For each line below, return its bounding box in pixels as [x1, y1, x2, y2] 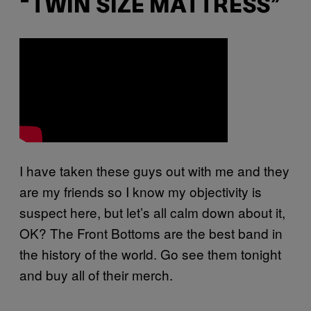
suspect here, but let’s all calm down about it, [19, 202, 285, 221]
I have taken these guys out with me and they [19, 160, 289, 180]
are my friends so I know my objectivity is [19, 181, 262, 201]
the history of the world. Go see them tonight [19, 244, 281, 263]
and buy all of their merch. [19, 264, 173, 284]
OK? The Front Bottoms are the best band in [19, 223, 283, 242]
